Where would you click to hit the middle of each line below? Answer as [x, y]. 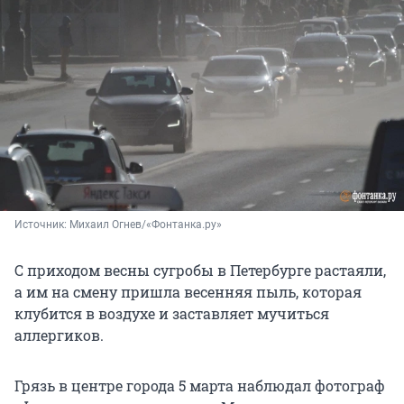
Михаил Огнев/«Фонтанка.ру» [146, 225]
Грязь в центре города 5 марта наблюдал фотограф [200, 386]
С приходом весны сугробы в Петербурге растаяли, [200, 271]
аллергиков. [59, 335]
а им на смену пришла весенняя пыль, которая [188, 292]
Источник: [42, 225]
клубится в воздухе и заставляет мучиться [172, 314]
